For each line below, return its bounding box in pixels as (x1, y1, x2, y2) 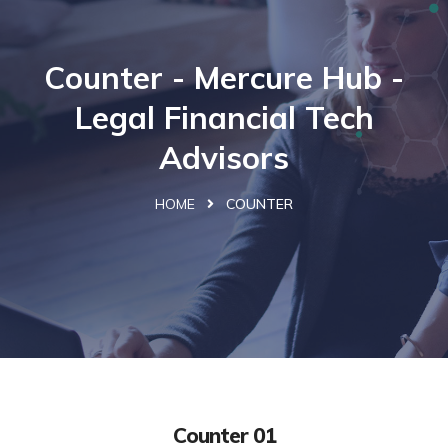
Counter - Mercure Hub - (44, 57, 404, 97)
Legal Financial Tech (74, 97, 374, 137)
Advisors (159, 137, 289, 177)
